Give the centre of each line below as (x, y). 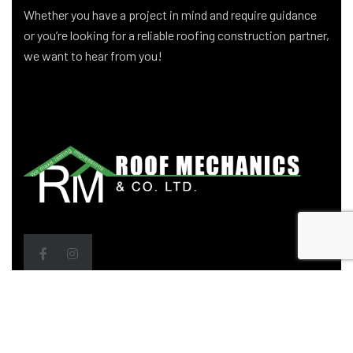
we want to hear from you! (93, 56)
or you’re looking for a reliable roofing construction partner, (176, 35)
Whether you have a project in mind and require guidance (170, 15)
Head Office (73, 324)
